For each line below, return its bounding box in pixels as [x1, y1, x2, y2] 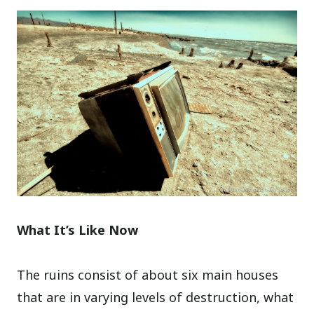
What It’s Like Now [17, 221, 139, 239]
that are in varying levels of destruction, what [17, 289, 294, 306]
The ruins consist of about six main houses [17, 266, 279, 284]
